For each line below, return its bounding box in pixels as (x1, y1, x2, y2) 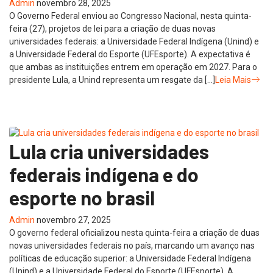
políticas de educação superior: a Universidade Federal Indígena (9, 253, 251, 263)
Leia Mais (215, 74, 251, 85)
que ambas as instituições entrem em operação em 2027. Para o (9, 62, 257, 72)
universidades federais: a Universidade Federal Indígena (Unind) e (9, 36, 259, 46)
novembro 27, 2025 (37, 214, 111, 225)
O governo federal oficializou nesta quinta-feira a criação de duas (9, 227, 260, 238)
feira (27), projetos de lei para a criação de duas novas (9, 23, 216, 34)
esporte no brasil (9, 185, 155, 209)
